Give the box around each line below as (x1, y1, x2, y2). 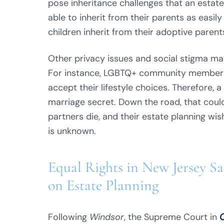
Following (48, 211, 89, 223)
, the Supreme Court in (124, 211, 219, 223)
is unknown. (48, 125, 96, 137)
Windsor (89, 211, 124, 223)
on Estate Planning (48, 176, 158, 194)
